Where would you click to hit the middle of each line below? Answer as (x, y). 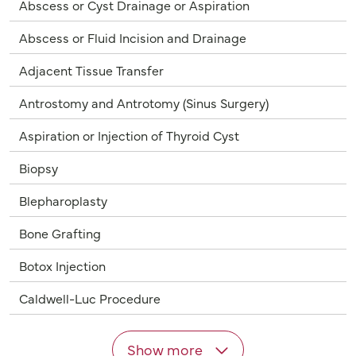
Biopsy (39, 167)
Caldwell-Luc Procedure (90, 298)
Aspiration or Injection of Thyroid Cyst (129, 135)
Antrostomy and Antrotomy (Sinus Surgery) (144, 102)
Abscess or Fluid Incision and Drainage (133, 37)
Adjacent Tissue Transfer (91, 70)
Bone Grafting (60, 232)
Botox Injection (62, 265)
